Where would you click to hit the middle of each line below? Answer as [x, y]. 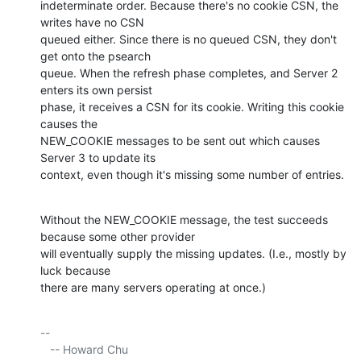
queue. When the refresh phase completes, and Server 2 [189, 73]
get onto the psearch [97, 56]
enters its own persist [98, 90]
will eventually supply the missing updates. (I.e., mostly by [193, 254]
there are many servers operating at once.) [153, 288]
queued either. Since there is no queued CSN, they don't [189, 39]
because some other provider [119, 237]
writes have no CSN [94, 23]
